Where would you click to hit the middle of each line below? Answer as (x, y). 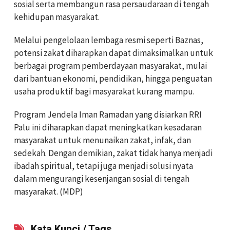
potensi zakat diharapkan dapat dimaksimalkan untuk (113, 53)
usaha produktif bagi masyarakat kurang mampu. (104, 92)
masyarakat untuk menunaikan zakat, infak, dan (102, 140)
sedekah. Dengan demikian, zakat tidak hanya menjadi (113, 153)
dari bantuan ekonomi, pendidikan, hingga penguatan (113, 79)
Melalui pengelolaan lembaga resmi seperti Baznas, (109, 40)
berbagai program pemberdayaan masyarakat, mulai (110, 66)
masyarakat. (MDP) (49, 192)
